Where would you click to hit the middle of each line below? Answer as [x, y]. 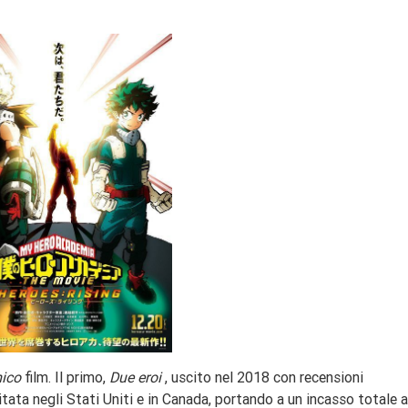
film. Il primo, [65, 377]
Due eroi [135, 377]
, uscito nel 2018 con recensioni [262, 377]
